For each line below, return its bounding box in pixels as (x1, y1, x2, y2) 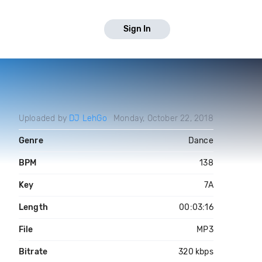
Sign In (123, 24, 151, 34)
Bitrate (18, 247, 48, 257)
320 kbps (178, 247, 213, 257)
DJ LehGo (69, 113, 107, 123)
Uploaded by (18, 113, 70, 123)
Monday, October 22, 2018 (113, 113, 213, 123)
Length (18, 202, 48, 212)
